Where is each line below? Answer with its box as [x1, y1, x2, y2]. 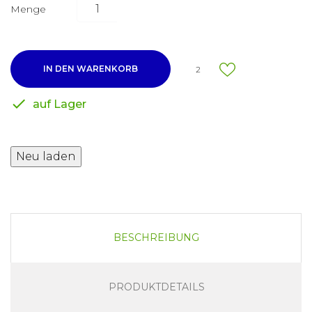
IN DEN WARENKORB [43, 63, 138, 75]
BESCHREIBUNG [114, 231, 199, 244]
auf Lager [30, 97, 86, 111]
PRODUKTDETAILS [108, 281, 205, 294]
